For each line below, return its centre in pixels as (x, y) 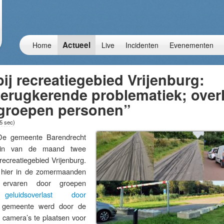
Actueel (76, 45)
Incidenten (142, 45)
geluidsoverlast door (46, 194)
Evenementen (191, 45)
